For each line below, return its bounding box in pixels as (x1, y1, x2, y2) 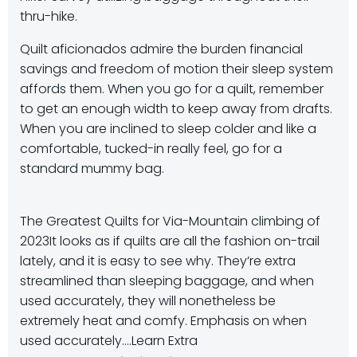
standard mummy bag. (20, 159, 164, 178)
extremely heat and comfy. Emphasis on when (20, 312, 307, 330)
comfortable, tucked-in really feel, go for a (20, 139, 282, 158)
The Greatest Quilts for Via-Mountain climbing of (20, 212, 320, 230)
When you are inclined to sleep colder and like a (20, 120, 316, 138)
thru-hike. (20, 7, 77, 25)
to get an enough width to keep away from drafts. (20, 100, 332, 118)
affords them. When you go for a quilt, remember (20, 80, 324, 98)
